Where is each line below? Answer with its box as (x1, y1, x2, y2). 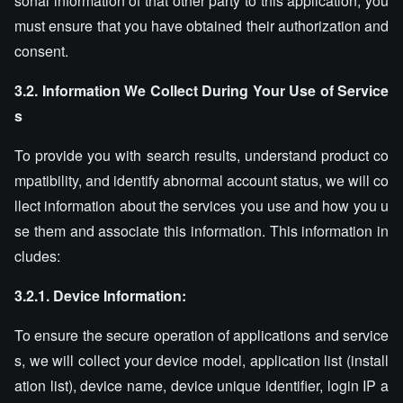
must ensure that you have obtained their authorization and (14, 15, 389, 36)
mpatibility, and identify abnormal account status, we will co (14, 170, 389, 191)
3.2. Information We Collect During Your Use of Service (14, 80, 389, 101)
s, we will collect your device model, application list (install (14, 350, 389, 371)
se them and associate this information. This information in (14, 220, 389, 241)
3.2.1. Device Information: (14, 285, 186, 306)
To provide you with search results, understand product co (14, 145, 389, 166)
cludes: (14, 246, 60, 266)
